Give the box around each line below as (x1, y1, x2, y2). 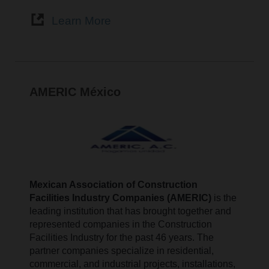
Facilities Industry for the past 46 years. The (29, 232, 214, 243)
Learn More (51, 14, 111, 27)
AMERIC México (29, 85, 121, 98)
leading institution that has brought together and (29, 206, 232, 217)
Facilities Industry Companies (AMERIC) (29, 193, 214, 204)
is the (214, 193, 237, 204)
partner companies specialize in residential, (29, 246, 214, 256)
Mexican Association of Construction (29, 180, 198, 190)
